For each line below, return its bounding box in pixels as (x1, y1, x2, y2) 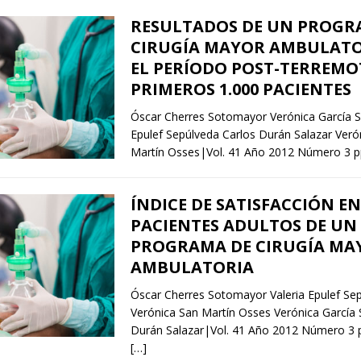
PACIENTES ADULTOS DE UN (130, 214, 357, 237)
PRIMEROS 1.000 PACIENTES (130, 78, 351, 101)
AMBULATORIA (130, 256, 254, 279)
